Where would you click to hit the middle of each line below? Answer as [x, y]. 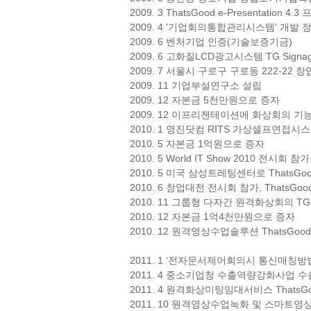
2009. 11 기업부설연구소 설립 [196, 85]
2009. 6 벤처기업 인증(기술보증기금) [211, 41]
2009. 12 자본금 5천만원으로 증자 [205, 100]
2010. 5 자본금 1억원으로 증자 [197, 143]
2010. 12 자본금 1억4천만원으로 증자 [212, 216]
